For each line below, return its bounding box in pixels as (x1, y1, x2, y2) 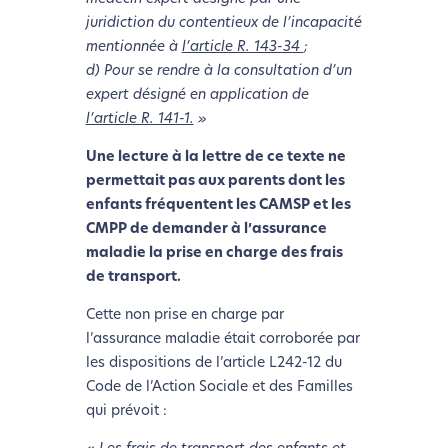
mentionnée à (85, 39, 182, 55)
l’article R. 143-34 (181, 39, 304, 55)
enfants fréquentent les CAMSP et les (85, 197, 351, 213)
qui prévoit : (85, 403, 167, 419)
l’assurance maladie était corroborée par (85, 331, 360, 347)
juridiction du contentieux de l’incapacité (85, 15, 362, 31)
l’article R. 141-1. (85, 111, 194, 127)
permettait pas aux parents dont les (85, 173, 345, 189)
